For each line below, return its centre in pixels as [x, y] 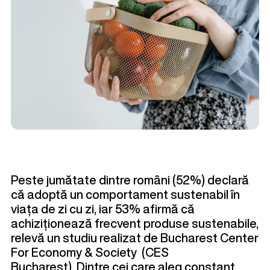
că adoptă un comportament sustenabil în [125, 194]
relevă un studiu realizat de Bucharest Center [135, 238]
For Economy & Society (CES [90, 252]
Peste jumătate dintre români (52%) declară [130, 180]
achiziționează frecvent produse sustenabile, [135, 223]
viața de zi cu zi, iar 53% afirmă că [103, 209]
